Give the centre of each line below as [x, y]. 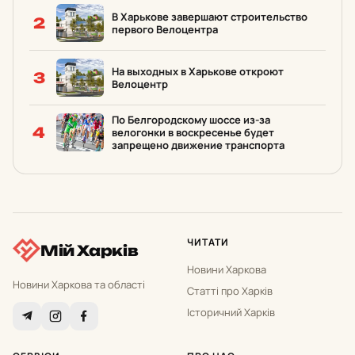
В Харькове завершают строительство [210, 17]
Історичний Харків [231, 312]
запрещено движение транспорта [198, 145]
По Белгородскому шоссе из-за [191, 120]
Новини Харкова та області [79, 284]
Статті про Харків [230, 291]
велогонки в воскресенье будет [193, 132]
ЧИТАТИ [208, 242]
